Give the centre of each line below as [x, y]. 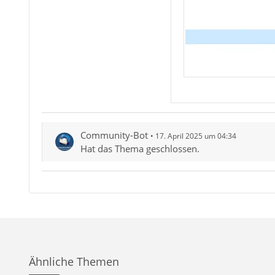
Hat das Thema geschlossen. [140, 149]
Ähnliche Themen [74, 262]
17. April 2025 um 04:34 [196, 136]
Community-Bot [114, 135]
